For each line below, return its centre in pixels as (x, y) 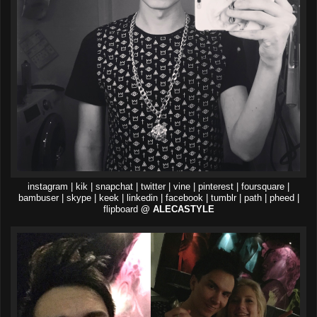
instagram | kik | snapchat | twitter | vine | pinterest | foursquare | (158, 186)
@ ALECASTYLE (177, 209)
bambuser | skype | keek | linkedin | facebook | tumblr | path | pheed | (158, 198)
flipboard (122, 209)
